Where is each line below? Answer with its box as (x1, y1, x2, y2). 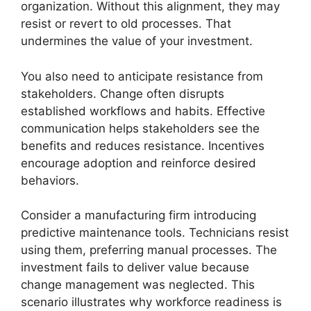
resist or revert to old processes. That (21, 17, 231, 31)
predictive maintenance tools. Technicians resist (21, 226, 289, 239)
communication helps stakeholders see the (21, 121, 260, 135)
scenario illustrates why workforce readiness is (21, 295, 282, 309)
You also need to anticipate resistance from (21, 69, 263, 83)
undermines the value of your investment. (21, 34, 253, 48)
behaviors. (21, 173, 79, 187)
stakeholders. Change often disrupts (21, 86, 224, 101)
